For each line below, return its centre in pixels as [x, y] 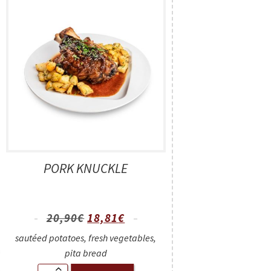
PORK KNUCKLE [86, 168]
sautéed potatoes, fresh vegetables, [86, 237]
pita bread [86, 253]
